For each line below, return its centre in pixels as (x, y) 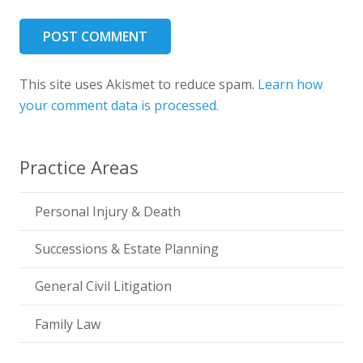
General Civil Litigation (104, 286)
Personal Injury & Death (108, 211)
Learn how (290, 85)
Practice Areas (79, 167)
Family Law (68, 324)
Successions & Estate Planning (127, 249)
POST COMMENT (95, 37)
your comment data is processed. (119, 106)
